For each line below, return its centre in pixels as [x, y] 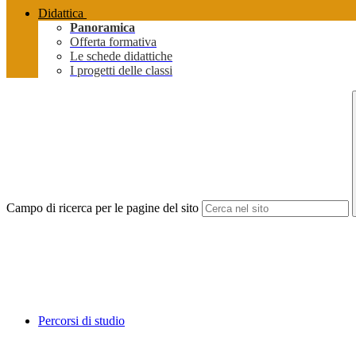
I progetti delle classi [121, 71]
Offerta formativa [113, 42]
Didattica [61, 14]
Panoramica [103, 28]
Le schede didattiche [121, 56]
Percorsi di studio [81, 321]
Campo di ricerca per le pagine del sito [103, 208]
